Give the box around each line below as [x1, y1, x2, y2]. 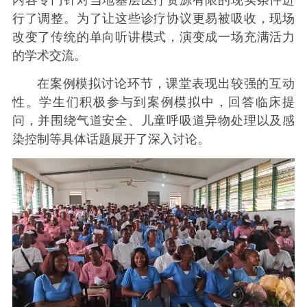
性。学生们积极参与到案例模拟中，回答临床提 [12, 95, 295, 109]
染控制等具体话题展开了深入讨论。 [12, 132, 210, 146]
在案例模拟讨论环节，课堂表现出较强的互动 [36, 76, 295, 90]
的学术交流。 [12, 48, 86, 62]
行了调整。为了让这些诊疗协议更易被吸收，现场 [12, 11, 295, 25]
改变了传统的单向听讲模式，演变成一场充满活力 [12, 29, 295, 44]
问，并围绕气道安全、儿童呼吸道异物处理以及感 [12, 113, 295, 127]
